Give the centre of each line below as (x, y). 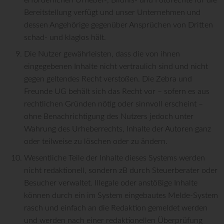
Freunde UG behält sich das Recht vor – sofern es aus (117, 92)
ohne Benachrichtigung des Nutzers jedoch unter (109, 117)
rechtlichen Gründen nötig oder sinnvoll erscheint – (113, 104)
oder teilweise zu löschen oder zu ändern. (96, 142)
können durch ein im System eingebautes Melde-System (121, 196)
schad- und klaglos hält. (65, 38)
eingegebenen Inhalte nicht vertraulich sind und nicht (116, 67)
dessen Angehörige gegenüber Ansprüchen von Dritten (118, 25)
